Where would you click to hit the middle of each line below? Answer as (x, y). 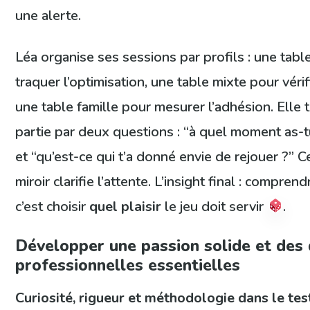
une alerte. (48, 16)
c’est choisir (53, 207)
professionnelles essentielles (128, 265)
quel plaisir (126, 207)
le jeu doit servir (215, 207)
